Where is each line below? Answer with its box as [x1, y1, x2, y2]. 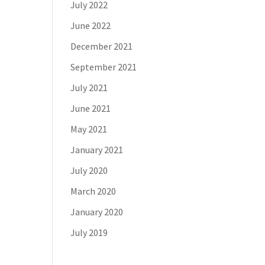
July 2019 [70, 227, 108, 238]
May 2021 [70, 123, 108, 135]
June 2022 [70, 20, 111, 31]
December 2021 [70, 40, 133, 52]
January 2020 [70, 206, 124, 218]
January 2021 [70, 144, 124, 156]
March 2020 [70, 185, 117, 197]
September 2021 [70, 61, 137, 73]
